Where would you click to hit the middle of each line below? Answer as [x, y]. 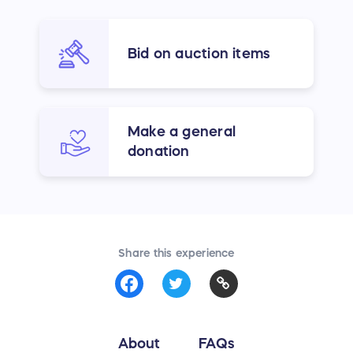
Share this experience [176, 253]
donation [159, 152]
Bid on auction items [199, 53]
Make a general [182, 132]
